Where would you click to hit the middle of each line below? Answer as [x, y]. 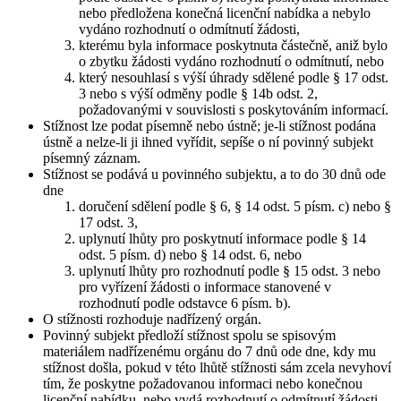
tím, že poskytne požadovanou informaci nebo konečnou [203, 383]
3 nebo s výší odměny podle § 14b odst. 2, [198, 93]
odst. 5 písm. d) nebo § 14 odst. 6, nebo [190, 254]
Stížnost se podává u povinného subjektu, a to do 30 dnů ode [214, 174]
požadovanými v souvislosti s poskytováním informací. [234, 109]
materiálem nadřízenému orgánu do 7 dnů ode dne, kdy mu [209, 351]
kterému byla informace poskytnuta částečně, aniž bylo [233, 45]
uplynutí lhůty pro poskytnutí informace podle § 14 [222, 238]
